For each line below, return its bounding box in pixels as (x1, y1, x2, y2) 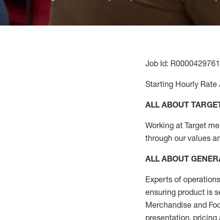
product (178, 187, 205, 197)
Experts (145, 174, 174, 184)
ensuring (145, 187, 178, 197)
